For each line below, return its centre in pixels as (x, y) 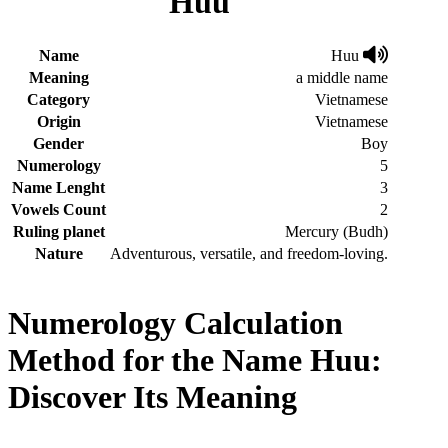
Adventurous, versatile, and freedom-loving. (249, 253)
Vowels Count (58, 209)
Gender (58, 143)
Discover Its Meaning (152, 397)
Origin (58, 121)
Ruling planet (58, 231)
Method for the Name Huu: (195, 360)
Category (58, 99)
